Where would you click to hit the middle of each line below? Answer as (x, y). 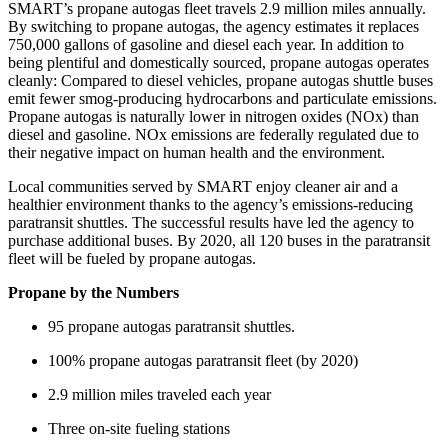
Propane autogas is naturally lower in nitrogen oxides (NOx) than (213, 117)
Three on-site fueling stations (139, 429)
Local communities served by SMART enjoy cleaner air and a (203, 187)
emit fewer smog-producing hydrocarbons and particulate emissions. (222, 99)
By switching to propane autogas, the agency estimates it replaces (213, 27)
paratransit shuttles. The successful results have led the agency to (211, 223)
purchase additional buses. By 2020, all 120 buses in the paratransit (219, 241)
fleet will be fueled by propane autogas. (132, 259)
